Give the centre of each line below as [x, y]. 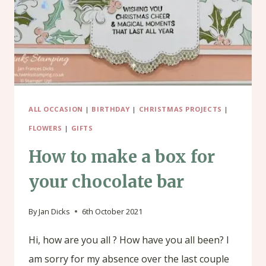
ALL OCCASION [56, 109]
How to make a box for [122, 157]
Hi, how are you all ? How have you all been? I [129, 240]
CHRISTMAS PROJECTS [180, 109]
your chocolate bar [106, 182]
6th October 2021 [113, 211]
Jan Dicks [55, 211]
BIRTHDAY [111, 109]
